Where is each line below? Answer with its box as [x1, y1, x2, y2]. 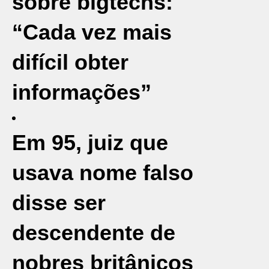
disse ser [12, 190, 106, 215]
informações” [12, 80, 151, 104]
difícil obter [12, 50, 128, 74]
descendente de [12, 220, 175, 245]
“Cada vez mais [12, 20, 172, 44]
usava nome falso [12, 160, 193, 185]
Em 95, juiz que [12, 130, 168, 155]
